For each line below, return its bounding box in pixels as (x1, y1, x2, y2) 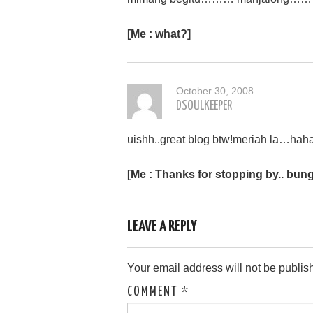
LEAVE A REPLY (127, 219, 197, 235)
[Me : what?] (127, 28, 191, 40)
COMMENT (127, 286, 182, 298)
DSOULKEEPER (176, 100, 232, 112)
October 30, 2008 (176, 85, 254, 96)
